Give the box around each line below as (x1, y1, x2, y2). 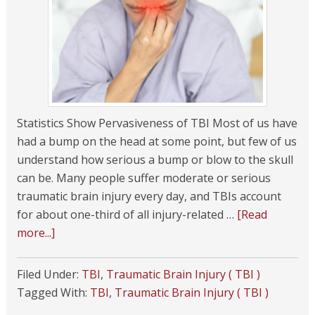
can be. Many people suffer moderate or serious (16, 170, 271, 186)
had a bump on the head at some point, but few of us (16, 134, 297, 149)
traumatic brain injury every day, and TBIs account (16, 188, 281, 204)
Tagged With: (16, 285, 90, 300)
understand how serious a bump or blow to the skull (16, 152, 293, 167)
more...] (16, 225, 55, 240)
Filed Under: (16, 266, 82, 282)
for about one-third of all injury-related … (16, 207, 237, 222)
